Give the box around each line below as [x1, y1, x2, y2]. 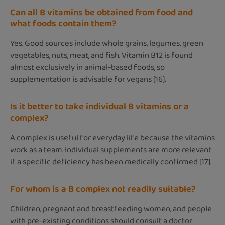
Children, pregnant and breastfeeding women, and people [10, 202, 212, 215]
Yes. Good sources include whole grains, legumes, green [10, 37, 203, 50]
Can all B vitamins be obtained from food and [10, 5, 193, 20]
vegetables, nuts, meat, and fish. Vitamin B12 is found [10, 49, 193, 62]
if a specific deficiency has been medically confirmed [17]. [10, 155, 211, 168]
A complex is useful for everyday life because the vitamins [10, 131, 215, 144]
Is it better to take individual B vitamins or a [10, 99, 189, 114]
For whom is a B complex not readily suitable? [10, 182, 196, 196]
